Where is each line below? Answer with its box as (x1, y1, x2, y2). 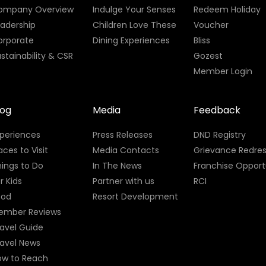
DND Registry (194, 128, 246, 141)
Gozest (194, 49, 223, 62)
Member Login (194, 65, 253, 77)
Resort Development (92, 190, 178, 202)
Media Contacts (92, 144, 159, 156)
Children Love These (92, 18, 176, 31)
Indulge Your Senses (92, 3, 176, 15)
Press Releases (92, 128, 153, 141)
